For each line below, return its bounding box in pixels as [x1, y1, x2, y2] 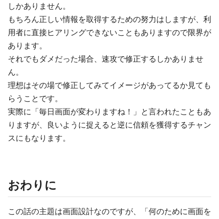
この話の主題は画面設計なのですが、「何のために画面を [8, 206, 211, 217]
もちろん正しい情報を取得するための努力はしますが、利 [8, 14, 211, 24]
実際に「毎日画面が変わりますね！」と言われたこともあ [8, 107, 211, 117]
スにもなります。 [8, 133, 70, 143]
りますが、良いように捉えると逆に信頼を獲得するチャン [8, 120, 211, 130]
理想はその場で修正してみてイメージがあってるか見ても [8, 80, 211, 90]
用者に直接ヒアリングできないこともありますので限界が [8, 27, 211, 38]
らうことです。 [8, 93, 63, 104]
